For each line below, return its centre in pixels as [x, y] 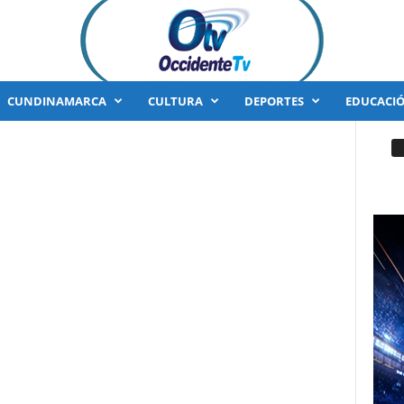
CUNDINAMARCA [56, 101]
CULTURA [175, 101]
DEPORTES [274, 101]
